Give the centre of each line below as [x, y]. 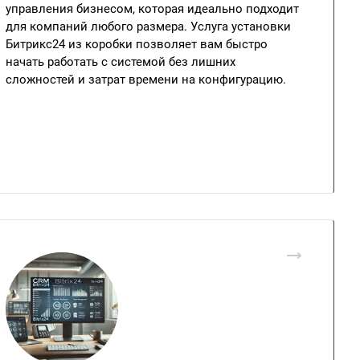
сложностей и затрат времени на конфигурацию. [146, 80]
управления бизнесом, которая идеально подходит [152, 9]
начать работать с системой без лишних [121, 62]
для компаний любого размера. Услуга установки [148, 27]
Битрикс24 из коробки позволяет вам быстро [137, 44]
